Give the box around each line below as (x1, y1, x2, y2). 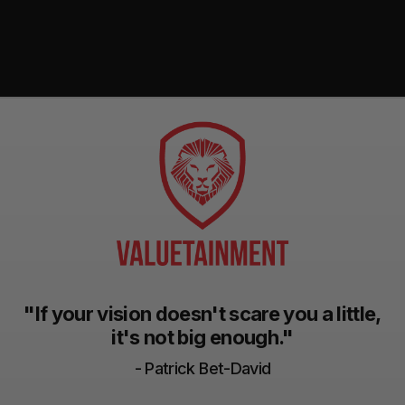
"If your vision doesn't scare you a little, (24, 302, 381, 326)
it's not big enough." (111, 325, 294, 350)
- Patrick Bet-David (134, 359, 271, 379)
